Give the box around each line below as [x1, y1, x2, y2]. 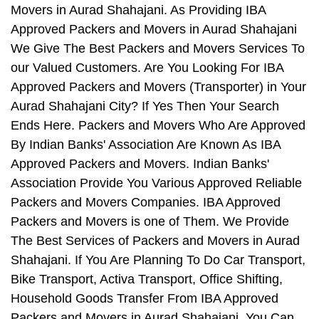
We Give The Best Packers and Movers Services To [11, 41, 305, 56]
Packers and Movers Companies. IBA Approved [11, 195, 281, 210]
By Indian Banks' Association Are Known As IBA [11, 137, 281, 152]
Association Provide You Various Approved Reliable [11, 176, 302, 191]
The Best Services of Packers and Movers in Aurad [11, 234, 300, 249]
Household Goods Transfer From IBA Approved [11, 291, 278, 306]
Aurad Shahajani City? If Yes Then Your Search [11, 99, 279, 114]
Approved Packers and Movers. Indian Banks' [11, 157, 269, 172]
